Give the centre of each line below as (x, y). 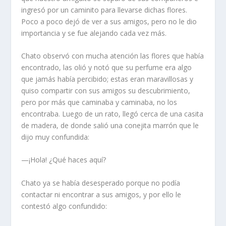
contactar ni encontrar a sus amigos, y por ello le (101, 194)
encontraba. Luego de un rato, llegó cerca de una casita (112, 114)
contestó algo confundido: (64, 206)
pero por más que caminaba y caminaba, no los (99, 102)
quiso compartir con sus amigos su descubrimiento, (106, 90)
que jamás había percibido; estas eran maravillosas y (107, 79)
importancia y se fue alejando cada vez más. (95, 33)
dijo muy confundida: (55, 137)
